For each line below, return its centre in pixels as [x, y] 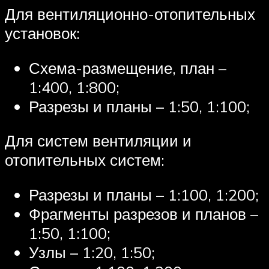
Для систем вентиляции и [98, 141]
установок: [42, 33]
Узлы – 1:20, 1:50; [92, 252]
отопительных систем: [85, 160]
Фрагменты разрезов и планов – [144, 213]
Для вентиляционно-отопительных [130, 14]
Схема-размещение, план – [128, 68]
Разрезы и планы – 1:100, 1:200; [144, 194]
